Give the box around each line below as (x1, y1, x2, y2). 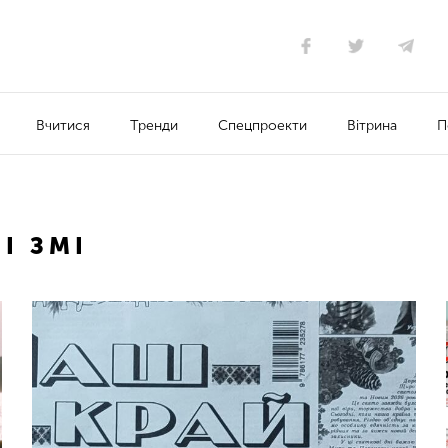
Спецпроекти (218, 116, 308, 134)
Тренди (130, 116, 179, 134)
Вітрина (347, 116, 398, 134)
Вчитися (36, 116, 91, 134)
